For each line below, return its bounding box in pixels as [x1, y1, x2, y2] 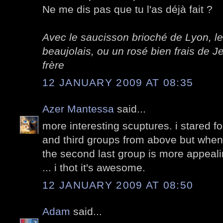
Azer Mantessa [42, 103, 114, 114]
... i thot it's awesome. [42, 162, 145, 174]
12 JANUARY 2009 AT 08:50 [42, 179, 194, 191]
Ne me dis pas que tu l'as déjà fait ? [42, 3, 213, 15]
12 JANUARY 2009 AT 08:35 [42, 76, 194, 88]
